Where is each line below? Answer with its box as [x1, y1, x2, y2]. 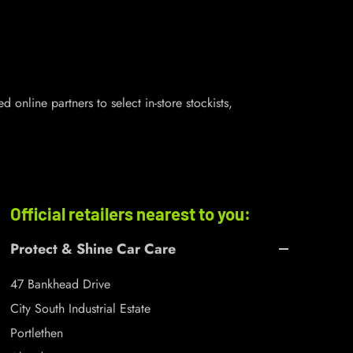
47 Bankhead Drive [9, 275, 110, 293]
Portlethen [9, 324, 67, 342]
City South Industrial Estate [9, 299, 150, 318]
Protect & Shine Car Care [9, 239, 176, 259]
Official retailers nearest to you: [9, 203, 251, 224]
